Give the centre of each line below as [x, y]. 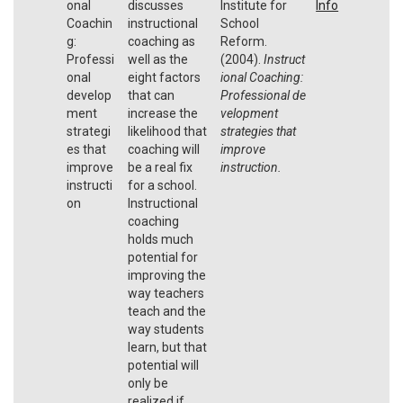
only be [148, 383]
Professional [256, 95]
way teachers [166, 293]
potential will [163, 365]
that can [151, 95]
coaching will [163, 149]
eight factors [164, 77]
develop [90, 95]
